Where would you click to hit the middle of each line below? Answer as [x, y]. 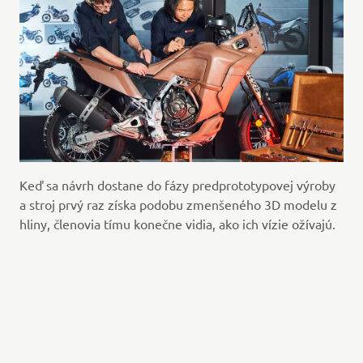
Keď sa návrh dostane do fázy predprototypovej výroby [177, 185]
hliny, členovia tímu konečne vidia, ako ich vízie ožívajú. [179, 224]
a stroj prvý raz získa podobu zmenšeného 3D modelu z [178, 205]
